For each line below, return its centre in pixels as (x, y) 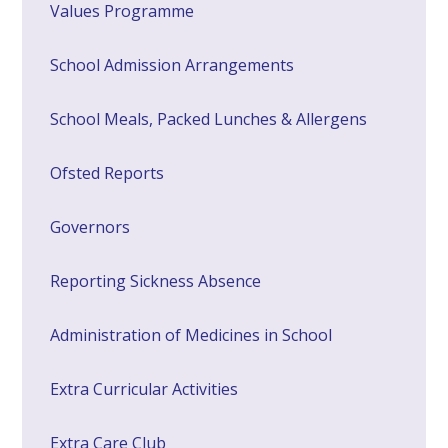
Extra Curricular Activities (144, 388)
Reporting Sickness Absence (156, 280)
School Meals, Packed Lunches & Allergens (209, 118)
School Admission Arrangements (172, 64)
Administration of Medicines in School (191, 334)
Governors (90, 226)
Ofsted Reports (107, 172)
